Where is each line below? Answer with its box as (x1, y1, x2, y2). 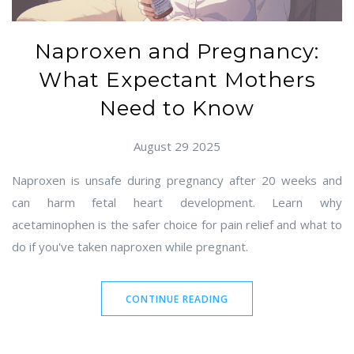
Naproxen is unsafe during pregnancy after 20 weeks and (12, 172, 342, 189)
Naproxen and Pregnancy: (35, 39, 319, 65)
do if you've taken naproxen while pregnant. (12, 239, 248, 255)
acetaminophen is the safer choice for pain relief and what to (12, 217, 342, 233)
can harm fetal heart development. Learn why (12, 194, 342, 211)
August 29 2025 (134, 138, 220, 155)
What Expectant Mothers (38, 67, 316, 93)
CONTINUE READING (126, 292, 228, 307)
